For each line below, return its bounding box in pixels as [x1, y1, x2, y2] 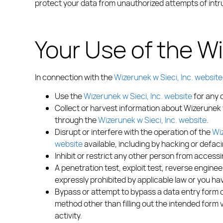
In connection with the [35, 71, 114, 83]
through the [55, 114, 98, 126]
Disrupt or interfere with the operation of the [55, 126, 212, 138]
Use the [55, 91, 84, 102]
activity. [55, 210, 82, 222]
